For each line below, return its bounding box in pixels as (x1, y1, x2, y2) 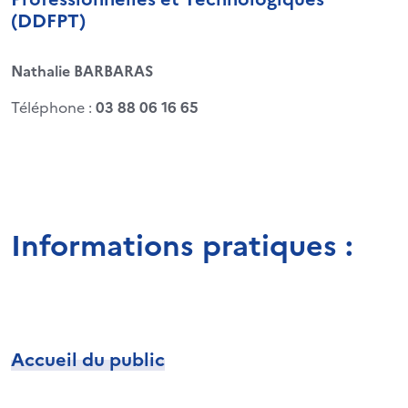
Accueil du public (11, 344, 165, 371)
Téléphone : (11, 96, 92, 117)
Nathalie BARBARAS (11, 59, 153, 80)
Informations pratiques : (11, 222, 353, 263)
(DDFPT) (11, 5, 86, 32)
